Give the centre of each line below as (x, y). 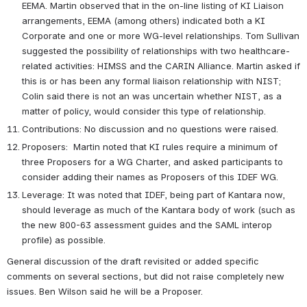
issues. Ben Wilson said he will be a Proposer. (106, 292)
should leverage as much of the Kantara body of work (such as (159, 209)
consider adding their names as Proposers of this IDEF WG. (150, 176)
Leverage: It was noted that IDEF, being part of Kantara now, (153, 194)
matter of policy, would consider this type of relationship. (151, 111)
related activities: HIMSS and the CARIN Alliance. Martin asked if (161, 65)
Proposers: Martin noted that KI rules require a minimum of (150, 146)
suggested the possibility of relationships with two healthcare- (156, 50)
